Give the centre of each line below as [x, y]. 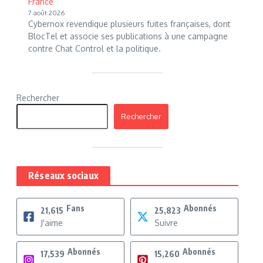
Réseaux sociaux [63, 176]
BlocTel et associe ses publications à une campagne [128, 36]
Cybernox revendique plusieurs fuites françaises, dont [129, 24]
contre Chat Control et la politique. [95, 48]
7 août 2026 [46, 13]
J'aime [52, 223]
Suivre [166, 223]
